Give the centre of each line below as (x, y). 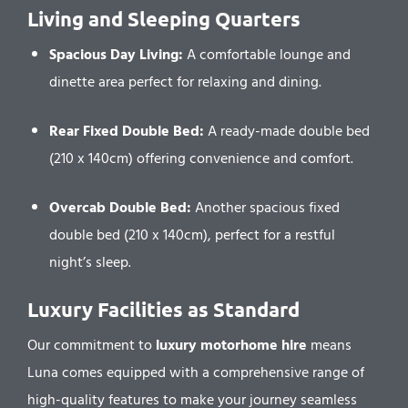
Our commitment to (92, 345)
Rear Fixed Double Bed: (127, 131)
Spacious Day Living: (116, 55)
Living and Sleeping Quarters (164, 19)
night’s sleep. (90, 262)
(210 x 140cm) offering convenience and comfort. (201, 158)
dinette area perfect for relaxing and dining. (185, 82)
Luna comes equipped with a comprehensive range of (196, 372)
